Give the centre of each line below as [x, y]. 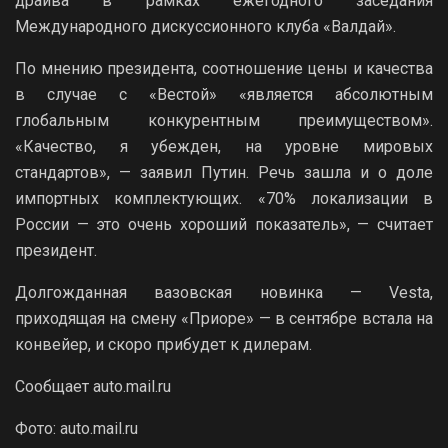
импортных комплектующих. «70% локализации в [224, 198]
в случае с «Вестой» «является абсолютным [224, 94]
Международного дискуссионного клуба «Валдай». [205, 26]
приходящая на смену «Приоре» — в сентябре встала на [224, 318]
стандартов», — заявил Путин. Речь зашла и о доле [224, 172]
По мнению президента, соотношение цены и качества [224, 68]
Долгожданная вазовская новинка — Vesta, [224, 292]
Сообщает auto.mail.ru [93, 386]
